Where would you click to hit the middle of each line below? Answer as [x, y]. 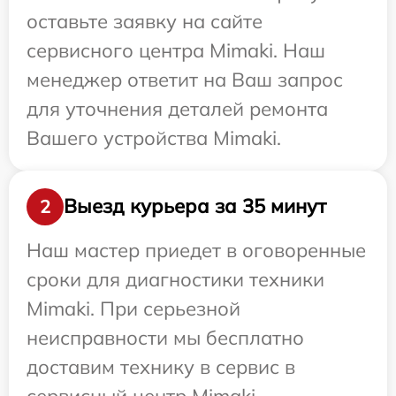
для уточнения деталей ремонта [177, 108]
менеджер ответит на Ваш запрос [185, 79]
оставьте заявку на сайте [145, 21]
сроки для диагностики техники [175, 279]
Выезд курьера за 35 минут [195, 206]
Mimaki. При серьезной [133, 308]
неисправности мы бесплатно [165, 337]
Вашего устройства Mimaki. [154, 137]
